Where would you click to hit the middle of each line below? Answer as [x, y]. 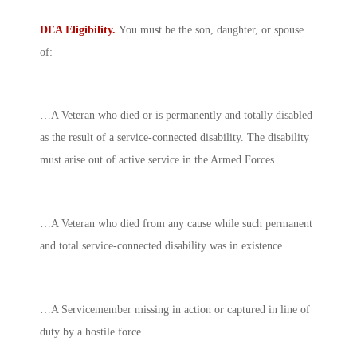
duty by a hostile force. [92, 331]
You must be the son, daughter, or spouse [211, 29]
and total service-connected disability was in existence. [163, 246]
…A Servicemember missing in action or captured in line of [175, 309]
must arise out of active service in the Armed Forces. [159, 160]
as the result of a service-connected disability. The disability [175, 138]
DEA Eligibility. [79, 29]
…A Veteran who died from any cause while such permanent [176, 224]
